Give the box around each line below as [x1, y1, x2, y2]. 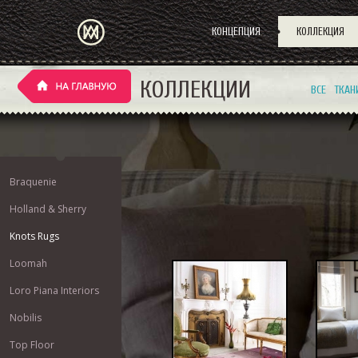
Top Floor [10, 338, 54, 352]
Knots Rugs [10, 229, 59, 243]
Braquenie [10, 175, 57, 189]
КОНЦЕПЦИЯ [212, 26, 261, 38]
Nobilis [10, 311, 42, 324]
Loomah [10, 257, 47, 270]
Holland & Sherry [10, 202, 86, 216]
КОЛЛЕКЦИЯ [296, 26, 344, 38]
